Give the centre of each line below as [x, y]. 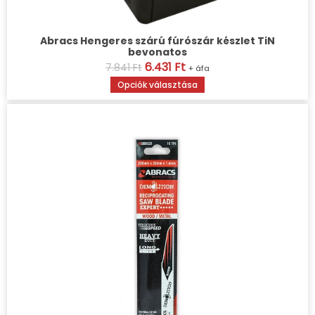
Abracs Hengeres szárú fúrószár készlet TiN [157, 41]
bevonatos [157, 52]
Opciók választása [157, 85]
